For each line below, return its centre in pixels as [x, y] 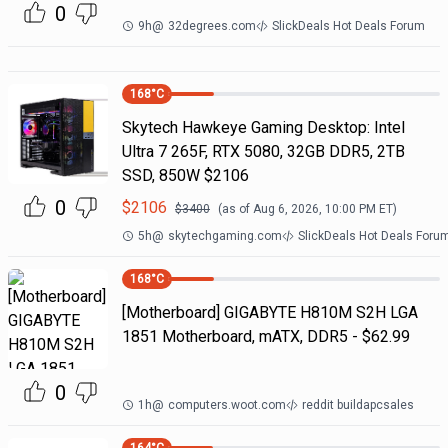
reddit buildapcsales [357, 405]
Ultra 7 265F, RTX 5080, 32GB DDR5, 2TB [263, 151]
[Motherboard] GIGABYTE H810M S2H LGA [269, 312]
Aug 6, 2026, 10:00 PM [314, 209]
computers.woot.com [226, 405]
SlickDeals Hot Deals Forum [348, 26]
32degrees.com [211, 26]
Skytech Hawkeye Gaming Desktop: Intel [263, 127]
